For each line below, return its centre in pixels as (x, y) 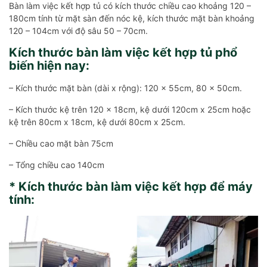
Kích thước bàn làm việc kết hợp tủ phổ (123, 53)
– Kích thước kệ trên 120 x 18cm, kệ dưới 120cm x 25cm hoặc (130, 110)
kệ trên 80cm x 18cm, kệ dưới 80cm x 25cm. (97, 122)
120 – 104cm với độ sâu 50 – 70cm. (78, 31)
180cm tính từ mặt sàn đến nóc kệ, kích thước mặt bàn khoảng (132, 18)
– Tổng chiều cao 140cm (57, 165)
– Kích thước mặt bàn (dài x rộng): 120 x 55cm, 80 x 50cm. (125, 88)
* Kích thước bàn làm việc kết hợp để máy (131, 187)
